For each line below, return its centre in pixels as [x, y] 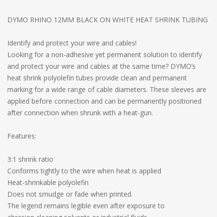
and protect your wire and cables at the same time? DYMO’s [101, 66]
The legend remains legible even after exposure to [86, 205]
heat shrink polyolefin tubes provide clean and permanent [97, 77]
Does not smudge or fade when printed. [70, 194]
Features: [22, 136]
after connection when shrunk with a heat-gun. [80, 112]
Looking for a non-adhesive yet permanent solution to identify [105, 54]
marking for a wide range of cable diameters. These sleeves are [107, 89]
